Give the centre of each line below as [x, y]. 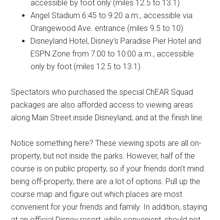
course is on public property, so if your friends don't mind [108, 169]
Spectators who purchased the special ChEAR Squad [102, 92]
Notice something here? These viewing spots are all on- [106, 143]
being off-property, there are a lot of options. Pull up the [106, 181]
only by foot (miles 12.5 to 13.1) [86, 67]
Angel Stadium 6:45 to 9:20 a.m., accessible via [112, 15]
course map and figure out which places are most [97, 194]
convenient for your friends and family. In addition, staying [109, 207]
